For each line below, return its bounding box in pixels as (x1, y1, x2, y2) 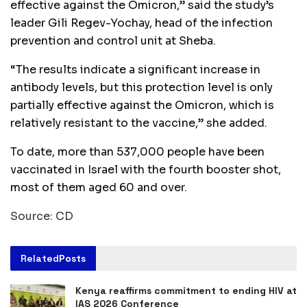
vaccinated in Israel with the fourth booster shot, (10, 162, 281, 177)
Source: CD (10, 208, 73, 223)
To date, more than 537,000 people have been (10, 144, 265, 159)
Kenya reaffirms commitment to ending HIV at (75, 284, 297, 297)
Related (21, 251, 59, 265)
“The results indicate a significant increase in (10, 62, 260, 77)
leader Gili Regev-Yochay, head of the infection (10, 15, 273, 30)
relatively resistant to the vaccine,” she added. (10, 115, 267, 130)
